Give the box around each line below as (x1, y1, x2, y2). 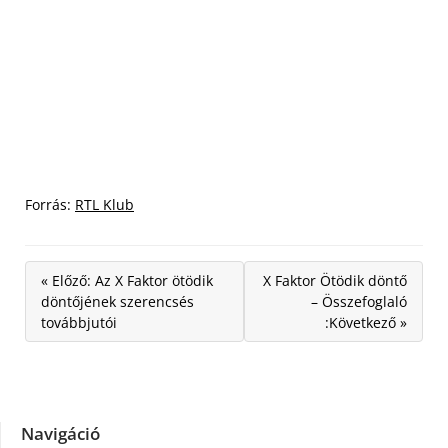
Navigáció (21, 422, 100, 445)
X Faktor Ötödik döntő (263, 271, 407, 290)
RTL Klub (75, 195, 134, 214)
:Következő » (325, 313, 407, 332)
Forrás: (25, 195, 75, 214)
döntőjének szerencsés (41, 292, 194, 311)
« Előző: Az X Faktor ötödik (41, 271, 213, 290)
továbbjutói (41, 313, 117, 332)
